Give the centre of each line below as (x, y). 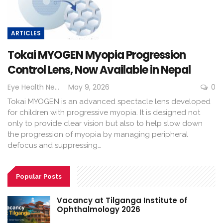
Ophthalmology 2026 (99, 210)
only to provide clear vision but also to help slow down (105, 123)
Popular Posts (39, 176)
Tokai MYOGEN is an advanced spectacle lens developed (109, 101)
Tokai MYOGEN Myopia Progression (97, 55)
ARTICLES (26, 33)
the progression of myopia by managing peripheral (98, 134)
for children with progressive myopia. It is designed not (104, 112)
